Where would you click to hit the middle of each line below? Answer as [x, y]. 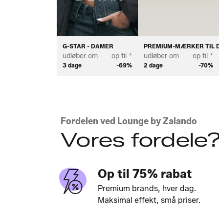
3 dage [72, 66]
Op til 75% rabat [145, 174]
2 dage [153, 66]
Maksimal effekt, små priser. [149, 200]
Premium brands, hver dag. [147, 189]
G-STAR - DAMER [88, 46]
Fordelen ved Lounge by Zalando [129, 121]
